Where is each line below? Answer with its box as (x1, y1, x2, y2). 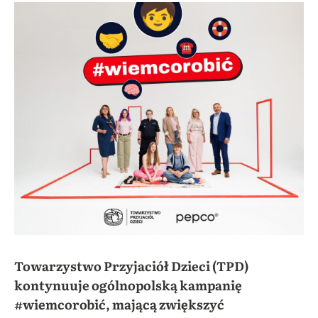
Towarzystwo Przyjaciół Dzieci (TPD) (14, 256, 248, 275)
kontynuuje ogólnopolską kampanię (14, 275, 242, 295)
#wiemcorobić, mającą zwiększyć (14, 294, 224, 314)
